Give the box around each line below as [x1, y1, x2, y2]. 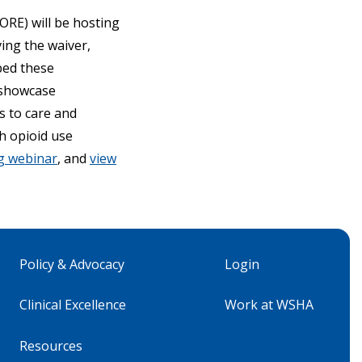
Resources [19, 336, 82, 355]
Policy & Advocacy [19, 255, 124, 273]
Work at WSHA [225, 296, 314, 314]
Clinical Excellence [19, 296, 126, 314]
